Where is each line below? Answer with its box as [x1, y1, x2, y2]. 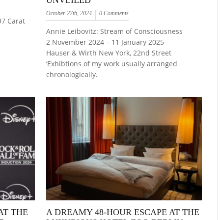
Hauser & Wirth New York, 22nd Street [46, 48, 172, 58]
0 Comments [99, 10, 129, 17]
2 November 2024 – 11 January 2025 [46, 37, 165, 47]
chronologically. [46, 70, 98, 80]
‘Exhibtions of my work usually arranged [46, 59, 178, 69]
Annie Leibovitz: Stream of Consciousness [46, 27, 183, 36]
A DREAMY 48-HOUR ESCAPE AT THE [46, 207, 200, 218]
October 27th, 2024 [46, 10, 92, 17]
